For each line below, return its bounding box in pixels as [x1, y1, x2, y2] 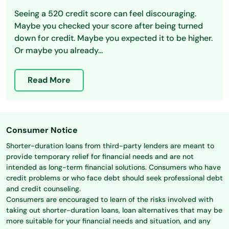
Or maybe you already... [14, 45, 103, 56]
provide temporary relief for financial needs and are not [6, 152, 194, 162]
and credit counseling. [6, 184, 81, 194]
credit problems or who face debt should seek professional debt [6, 173, 223, 183]
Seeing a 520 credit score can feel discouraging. [14, 8, 196, 19]
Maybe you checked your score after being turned [14, 20, 203, 32]
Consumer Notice [6, 125, 78, 136]
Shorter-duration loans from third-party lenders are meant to [6, 141, 214, 151]
